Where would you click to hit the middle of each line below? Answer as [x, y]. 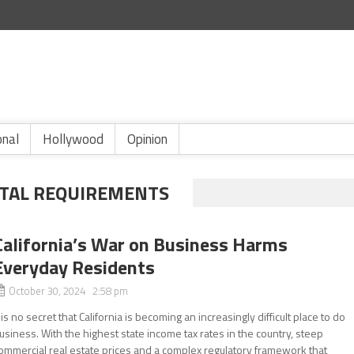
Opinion [147, 139]
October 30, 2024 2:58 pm [69, 291]
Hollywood [73, 139]
